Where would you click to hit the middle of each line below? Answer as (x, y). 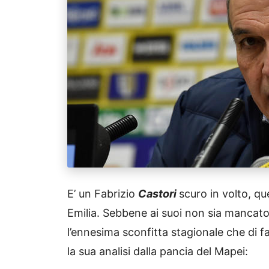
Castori (159, 193)
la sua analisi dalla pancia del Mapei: (158, 251)
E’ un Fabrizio (103, 193)
